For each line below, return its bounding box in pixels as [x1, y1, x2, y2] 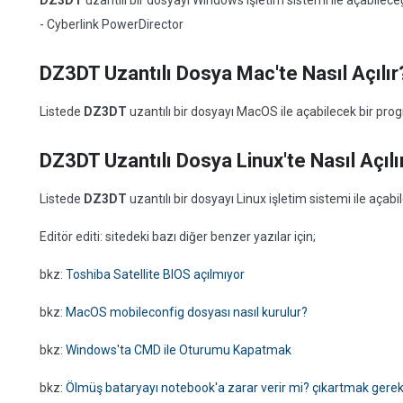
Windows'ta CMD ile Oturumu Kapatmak [66, 343, 291, 357]
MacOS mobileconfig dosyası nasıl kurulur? [66, 305, 308, 319]
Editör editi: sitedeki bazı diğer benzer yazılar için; [40, 229, 316, 244]
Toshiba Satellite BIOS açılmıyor [66, 267, 245, 282]
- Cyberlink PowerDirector [40, 17, 184, 31]
